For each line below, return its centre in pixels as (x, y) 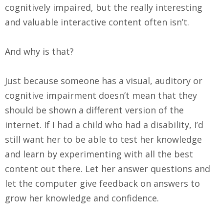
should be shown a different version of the (94, 110)
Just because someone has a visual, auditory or (104, 80)
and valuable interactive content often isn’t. (98, 22)
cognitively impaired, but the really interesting (104, 7)
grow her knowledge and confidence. (82, 198)
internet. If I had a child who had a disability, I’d (104, 124)
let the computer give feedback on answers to (102, 183)
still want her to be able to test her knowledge (103, 139)
